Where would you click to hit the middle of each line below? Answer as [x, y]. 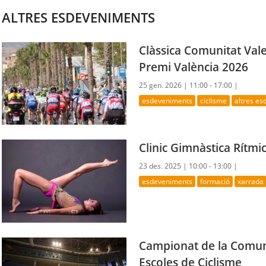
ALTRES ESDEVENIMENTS [79, 17]
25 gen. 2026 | [164, 85]
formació [215, 182]
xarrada [251, 182]
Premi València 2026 [194, 67]
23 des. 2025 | [164, 166]
